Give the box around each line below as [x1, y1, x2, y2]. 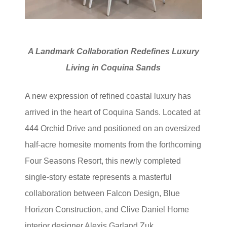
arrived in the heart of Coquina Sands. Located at [25, 107, 201, 117]
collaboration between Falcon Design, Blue [25, 188, 180, 198]
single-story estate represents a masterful [25, 172, 172, 181]
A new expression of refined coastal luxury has [25, 91, 192, 100]
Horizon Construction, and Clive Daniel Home [25, 205, 190, 214]
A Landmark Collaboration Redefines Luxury [27, 47, 199, 56]
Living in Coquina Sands [66, 63, 161, 72]
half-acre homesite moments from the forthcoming [25, 140, 202, 149]
